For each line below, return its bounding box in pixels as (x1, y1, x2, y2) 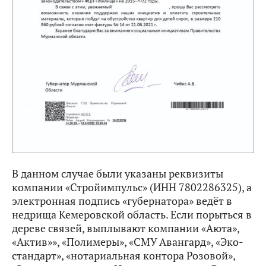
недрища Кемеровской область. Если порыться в (12, 207, 252, 222)
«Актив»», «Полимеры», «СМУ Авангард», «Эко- (12, 235, 243, 249)
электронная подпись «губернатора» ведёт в (12, 194, 232, 208)
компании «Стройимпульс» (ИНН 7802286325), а (12, 180, 252, 195)
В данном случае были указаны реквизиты (12, 166, 223, 181)
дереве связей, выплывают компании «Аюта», (12, 221, 239, 236)
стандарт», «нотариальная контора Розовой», (12, 248, 235, 263)
